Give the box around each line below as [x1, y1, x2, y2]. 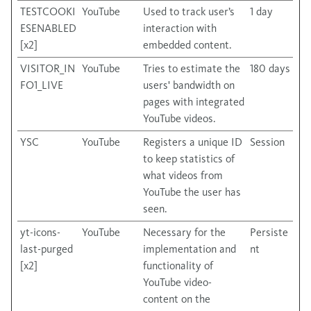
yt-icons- [20, 226, 60, 239]
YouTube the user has [143, 185, 241, 199]
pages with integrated [143, 95, 244, 108]
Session [250, 135, 285, 149]
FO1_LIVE [20, 78, 63, 92]
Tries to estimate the [143, 62, 240, 75]
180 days [250, 62, 290, 75]
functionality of [143, 259, 213, 272]
